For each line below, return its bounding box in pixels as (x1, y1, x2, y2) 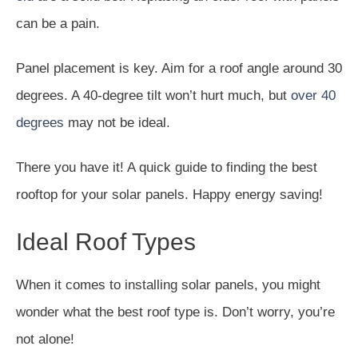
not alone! (16, 331, 74, 347)
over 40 (291, 87, 336, 103)
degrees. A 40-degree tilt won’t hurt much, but (16, 87, 291, 103)
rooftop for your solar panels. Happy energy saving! (16, 186, 323, 202)
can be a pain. (16, 15, 100, 31)
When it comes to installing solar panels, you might (16, 276, 320, 292)
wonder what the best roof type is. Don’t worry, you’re (16, 304, 335, 320)
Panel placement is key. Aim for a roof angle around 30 (16, 60, 342, 76)
